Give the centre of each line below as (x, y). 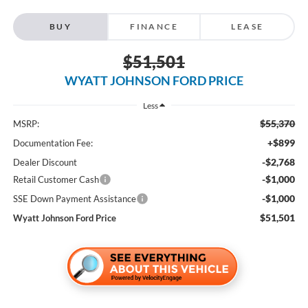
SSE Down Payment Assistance (74, 198)
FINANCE (154, 26)
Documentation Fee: (53, 143)
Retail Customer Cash (56, 179)
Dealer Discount (45, 162)
